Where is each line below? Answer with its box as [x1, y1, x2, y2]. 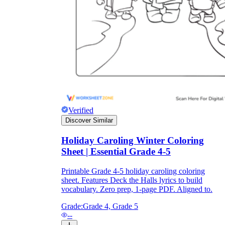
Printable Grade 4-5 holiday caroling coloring [61, 166, 205, 175]
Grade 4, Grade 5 [83, 201, 138, 210]
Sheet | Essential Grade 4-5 [61, 146, 171, 157]
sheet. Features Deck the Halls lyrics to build [61, 175, 202, 184]
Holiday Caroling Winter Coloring [61, 135, 204, 146]
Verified [68, 106, 93, 115]
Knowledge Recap [61, 2, 136, 13]
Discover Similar [65, 117, 113, 125]
